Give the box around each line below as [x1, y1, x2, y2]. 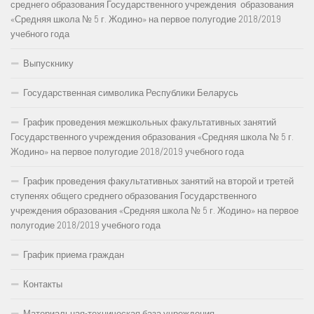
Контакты [23, 278, 62, 290]
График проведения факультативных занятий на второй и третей [23, 175, 294, 187]
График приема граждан [23, 248, 124, 261]
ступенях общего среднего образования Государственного [11, 189, 257, 202]
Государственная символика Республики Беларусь [23, 86, 238, 99]
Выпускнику [23, 57, 74, 69]
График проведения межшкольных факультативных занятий [23, 116, 276, 128]
